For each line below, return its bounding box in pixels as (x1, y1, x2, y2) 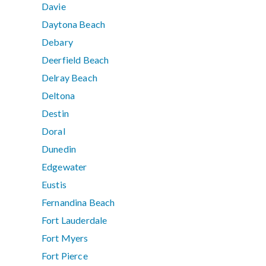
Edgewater (42, 161, 87, 173)
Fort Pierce (42, 250, 88, 262)
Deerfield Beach (42, 54, 109, 66)
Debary (42, 36, 73, 48)
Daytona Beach (42, 18, 106, 30)
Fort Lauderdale (42, 214, 107, 226)
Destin (42, 107, 69, 119)
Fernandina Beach (42, 197, 115, 208)
